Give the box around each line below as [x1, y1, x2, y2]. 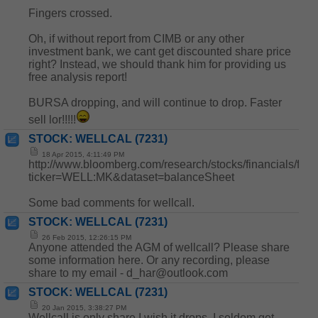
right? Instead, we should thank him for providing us [28, 58, 286, 70]
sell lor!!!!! [28, 114, 76, 126]
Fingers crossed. [28, 7, 112, 19]
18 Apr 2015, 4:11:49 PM [40, 150, 124, 158]
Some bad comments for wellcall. [28, 197, 194, 209]
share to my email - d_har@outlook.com [28, 267, 228, 279]
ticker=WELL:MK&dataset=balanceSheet [28, 171, 234, 183]
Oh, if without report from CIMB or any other [28, 33, 244, 45]
